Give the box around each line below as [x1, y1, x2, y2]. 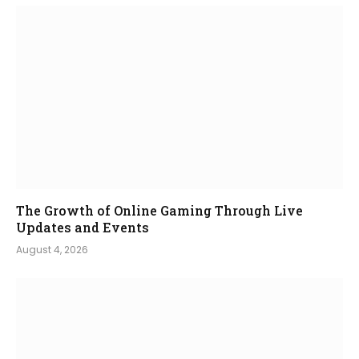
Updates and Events [16, 219, 149, 236]
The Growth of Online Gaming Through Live [16, 202, 303, 220]
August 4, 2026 [16, 243, 88, 257]
